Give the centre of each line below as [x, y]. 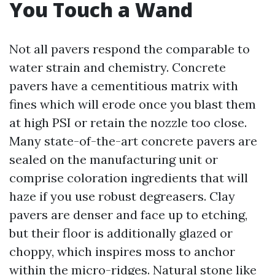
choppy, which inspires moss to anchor [122, 251]
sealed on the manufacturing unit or [114, 159]
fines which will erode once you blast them [133, 104]
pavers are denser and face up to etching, [128, 215]
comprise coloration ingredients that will [129, 178]
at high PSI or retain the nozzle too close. [128, 122]
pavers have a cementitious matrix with [124, 86]
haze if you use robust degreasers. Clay [122, 196]
